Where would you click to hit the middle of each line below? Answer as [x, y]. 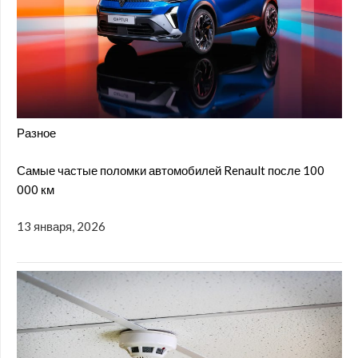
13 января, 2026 [61, 227]
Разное [36, 133]
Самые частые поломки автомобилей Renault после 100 [171, 170]
